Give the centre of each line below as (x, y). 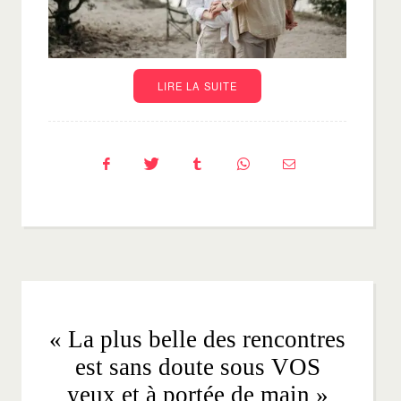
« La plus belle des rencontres (197, 339)
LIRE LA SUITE (197, 85)
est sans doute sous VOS (197, 367)
